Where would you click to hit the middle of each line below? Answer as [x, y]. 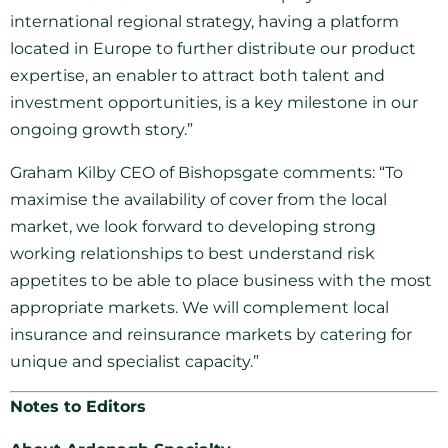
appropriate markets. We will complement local [199, 307]
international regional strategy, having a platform [204, 21]
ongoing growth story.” [101, 129]
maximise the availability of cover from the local [198, 199]
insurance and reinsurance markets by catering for [211, 334]
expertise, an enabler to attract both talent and [197, 75]
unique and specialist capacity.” [134, 361]
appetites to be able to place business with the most [221, 280]
